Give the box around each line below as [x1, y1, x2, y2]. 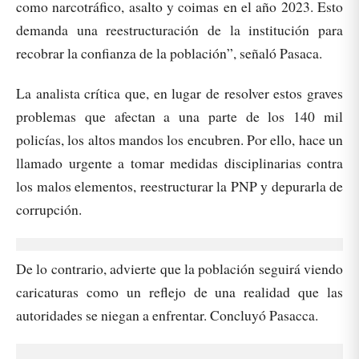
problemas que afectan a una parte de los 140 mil [16, 107, 343, 127]
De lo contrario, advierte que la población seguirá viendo [16, 259, 343, 279]
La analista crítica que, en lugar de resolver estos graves [16, 83, 343, 103]
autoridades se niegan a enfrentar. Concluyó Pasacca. [16, 305, 318, 325]
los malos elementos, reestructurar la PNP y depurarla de [16, 176, 343, 196]
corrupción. [16, 200, 82, 220]
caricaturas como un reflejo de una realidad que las [16, 282, 343, 302]
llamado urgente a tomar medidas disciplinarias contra [16, 153, 343, 173]
